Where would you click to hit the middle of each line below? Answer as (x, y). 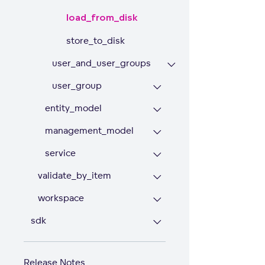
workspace (61, 198)
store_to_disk (96, 41)
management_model (89, 130)
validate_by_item (75, 175)
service (60, 153)
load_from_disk (102, 18)
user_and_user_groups (101, 63)
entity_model (73, 108)
